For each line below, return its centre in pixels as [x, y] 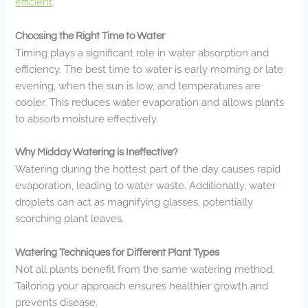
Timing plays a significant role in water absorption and [142, 52]
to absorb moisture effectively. [87, 118]
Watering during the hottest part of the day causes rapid [148, 169]
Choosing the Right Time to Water [90, 36]
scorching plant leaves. [70, 219]
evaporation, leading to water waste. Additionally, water [146, 186]
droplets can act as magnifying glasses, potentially [134, 202]
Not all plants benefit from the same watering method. [145, 269]
